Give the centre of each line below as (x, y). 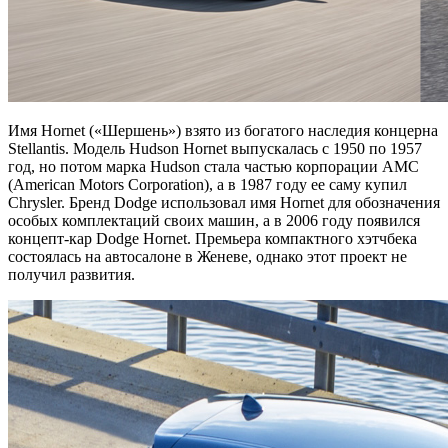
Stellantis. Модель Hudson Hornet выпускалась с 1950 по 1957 (215, 148)
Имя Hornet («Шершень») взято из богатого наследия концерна (223, 130)
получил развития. (71, 274)
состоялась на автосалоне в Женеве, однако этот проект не (207, 256)
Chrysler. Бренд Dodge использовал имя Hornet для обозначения (224, 202)
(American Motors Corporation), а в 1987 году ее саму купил (207, 184)
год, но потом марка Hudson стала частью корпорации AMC (213, 166)
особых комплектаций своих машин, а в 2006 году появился (214, 220)
